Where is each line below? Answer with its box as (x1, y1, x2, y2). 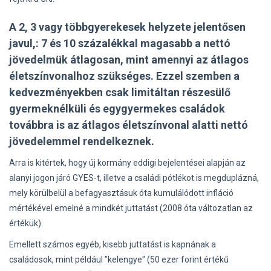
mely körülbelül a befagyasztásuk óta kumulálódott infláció (9, 188, 233, 198)
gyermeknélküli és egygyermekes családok (9, 102, 225, 115)
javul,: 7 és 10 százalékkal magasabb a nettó (9, 37, 230, 50)
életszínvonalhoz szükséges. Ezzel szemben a (9, 70, 240, 82)
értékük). (9, 218, 45, 228)
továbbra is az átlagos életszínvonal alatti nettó (9, 119, 248, 131)
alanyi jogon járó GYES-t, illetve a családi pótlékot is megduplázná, (9, 173, 259, 183)
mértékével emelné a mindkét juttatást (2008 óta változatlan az (9, 203, 253, 213)
